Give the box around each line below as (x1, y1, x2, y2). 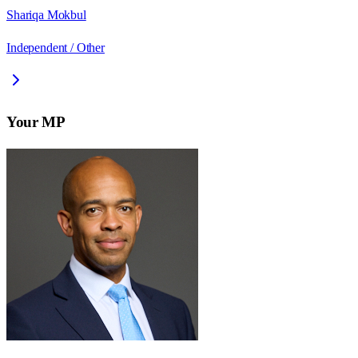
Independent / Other (6, 41, 105, 55)
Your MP (6, 113, 66, 130)
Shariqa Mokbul (6, 8, 86, 22)
